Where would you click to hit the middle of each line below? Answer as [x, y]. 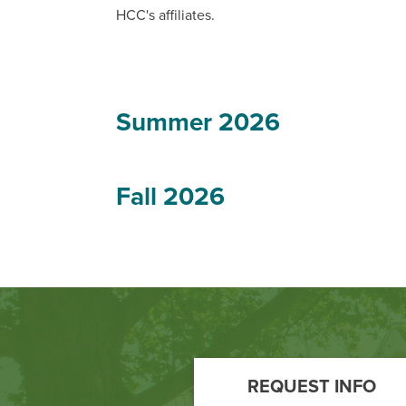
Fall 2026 [170, 196]
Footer [86, 331]
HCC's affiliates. [167, 15]
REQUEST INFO [312, 387]
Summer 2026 [198, 122]
